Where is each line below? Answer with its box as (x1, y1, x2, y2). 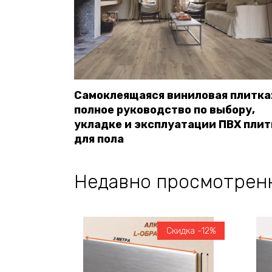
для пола (74, 132, 124, 146)
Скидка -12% (166, 225, 216, 236)
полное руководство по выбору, (74, 103, 255, 117)
